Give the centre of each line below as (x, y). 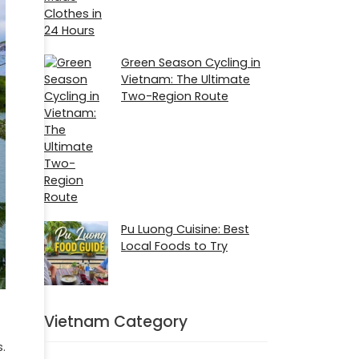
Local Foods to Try (174, 246)
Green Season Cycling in (191, 62)
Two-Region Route (175, 96)
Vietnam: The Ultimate (186, 79)
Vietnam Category (116, 321)
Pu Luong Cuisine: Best (185, 229)
